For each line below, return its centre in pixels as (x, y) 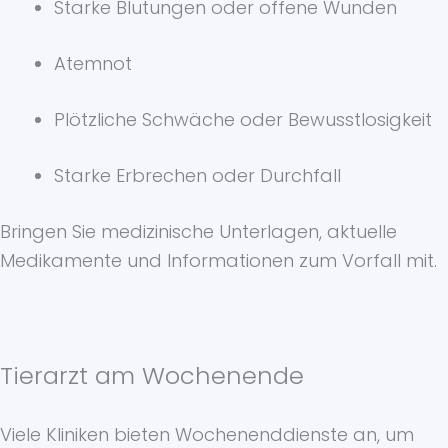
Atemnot (93, 64)
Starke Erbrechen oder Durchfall (197, 176)
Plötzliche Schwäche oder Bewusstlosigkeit (243, 120)
